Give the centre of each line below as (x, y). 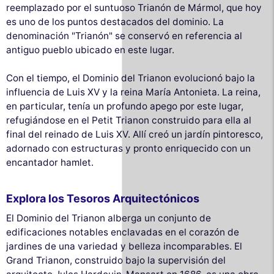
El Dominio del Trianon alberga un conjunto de (109, 218)
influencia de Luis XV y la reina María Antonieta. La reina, (133, 92)
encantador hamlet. (50, 162)
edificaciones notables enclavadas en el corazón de (123, 232)
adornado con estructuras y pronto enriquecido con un (128, 148)
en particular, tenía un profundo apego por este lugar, (125, 106)
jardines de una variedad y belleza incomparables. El (124, 246)
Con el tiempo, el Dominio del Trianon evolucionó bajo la (131, 78)
